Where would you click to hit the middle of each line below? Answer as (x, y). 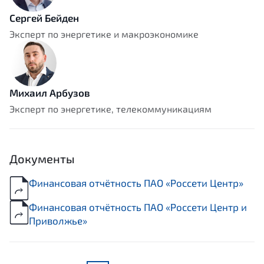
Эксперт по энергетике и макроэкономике (104, 34)
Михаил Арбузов (50, 92)
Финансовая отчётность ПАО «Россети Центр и (138, 207)
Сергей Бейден (44, 17)
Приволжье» (58, 220)
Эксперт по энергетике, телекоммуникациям (110, 108)
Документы (42, 158)
